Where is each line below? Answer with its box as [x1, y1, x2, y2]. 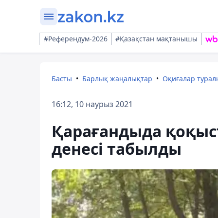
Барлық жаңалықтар [82, 74, 152, 83]
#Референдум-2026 [44, 34, 108, 43]
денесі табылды [52, 138, 182, 159]
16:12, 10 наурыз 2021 [52, 99, 133, 109]
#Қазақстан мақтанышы [115, 34, 198, 43]
